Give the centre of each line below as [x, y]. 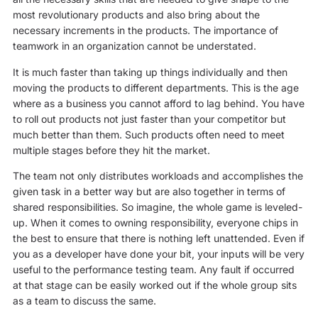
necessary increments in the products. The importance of [145, 31]
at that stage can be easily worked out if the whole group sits [154, 285]
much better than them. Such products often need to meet [148, 134]
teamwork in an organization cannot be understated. [134, 46]
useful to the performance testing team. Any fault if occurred [153, 270]
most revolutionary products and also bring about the [136, 15]
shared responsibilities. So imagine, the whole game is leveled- [157, 207]
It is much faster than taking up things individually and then [150, 72]
